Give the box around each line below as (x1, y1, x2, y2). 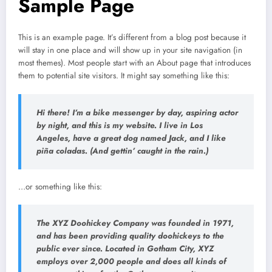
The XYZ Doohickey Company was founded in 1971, (36, 217, 234, 229)
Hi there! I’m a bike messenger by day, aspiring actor (36, 106, 238, 118)
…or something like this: (18, 181, 102, 193)
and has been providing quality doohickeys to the (36, 230, 224, 242)
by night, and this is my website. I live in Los (36, 119, 203, 131)
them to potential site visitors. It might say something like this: (18, 70, 229, 82)
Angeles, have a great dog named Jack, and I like (36, 132, 226, 144)
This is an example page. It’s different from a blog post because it (18, 32, 246, 44)
